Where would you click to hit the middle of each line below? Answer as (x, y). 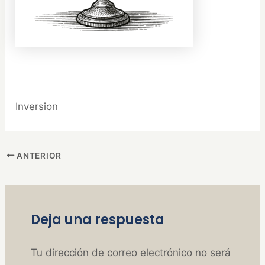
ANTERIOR (38, 155)
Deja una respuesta (97, 220)
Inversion (37, 106)
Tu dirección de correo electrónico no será (130, 253)
